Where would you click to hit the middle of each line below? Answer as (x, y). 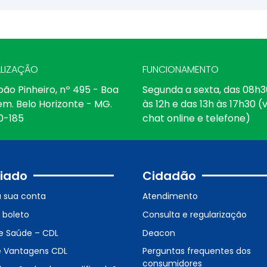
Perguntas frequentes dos (197, 251)
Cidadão (169, 176)
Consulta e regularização (195, 214)
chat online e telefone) (196, 118)
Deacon (159, 233)
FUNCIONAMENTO (181, 69)
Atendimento (170, 196)
